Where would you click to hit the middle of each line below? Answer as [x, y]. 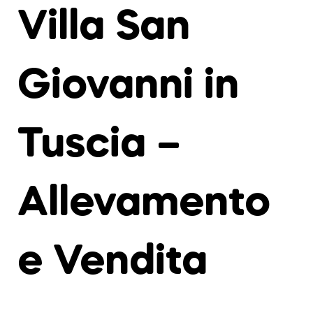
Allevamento [144, 204]
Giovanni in [128, 87]
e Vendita [118, 263]
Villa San [104, 28]
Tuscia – [99, 145]
